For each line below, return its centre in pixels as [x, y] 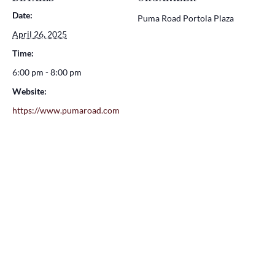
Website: [29, 91]
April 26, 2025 [40, 34]
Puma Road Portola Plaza [186, 18]
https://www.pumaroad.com [66, 110]
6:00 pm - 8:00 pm [47, 72]
